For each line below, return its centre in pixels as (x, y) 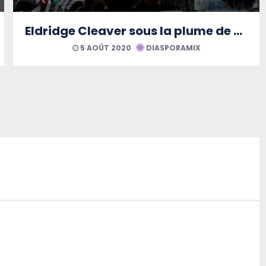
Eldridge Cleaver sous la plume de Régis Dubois (238, 31)
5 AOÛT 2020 (104, 47)
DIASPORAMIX (172, 47)
